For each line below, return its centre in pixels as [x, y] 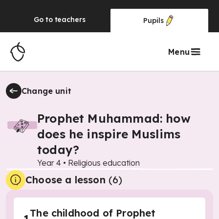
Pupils [153, 21]
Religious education [104, 163]
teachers [70, 20]
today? [58, 150]
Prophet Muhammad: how [114, 118]
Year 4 [49, 163]
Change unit [47, 91]
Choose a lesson [66, 180]
